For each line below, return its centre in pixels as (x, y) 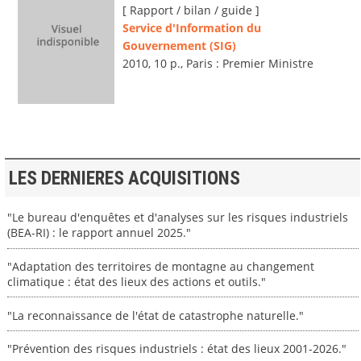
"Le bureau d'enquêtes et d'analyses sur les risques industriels (177, 218)
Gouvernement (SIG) (179, 46)
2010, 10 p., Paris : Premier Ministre (218, 64)
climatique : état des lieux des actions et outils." (136, 281)
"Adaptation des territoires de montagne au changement (160, 266)
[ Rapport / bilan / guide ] (191, 10)
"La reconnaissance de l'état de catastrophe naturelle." (155, 315)
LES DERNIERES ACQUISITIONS (124, 178)
